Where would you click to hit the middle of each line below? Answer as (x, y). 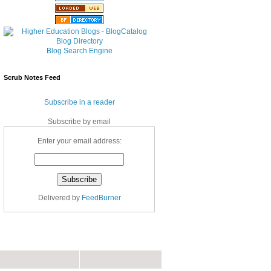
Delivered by (60, 198)
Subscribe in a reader (79, 102)
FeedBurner (101, 198)
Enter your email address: (79, 141)
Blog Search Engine (79, 51)
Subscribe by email (79, 121)
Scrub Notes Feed (32, 77)
